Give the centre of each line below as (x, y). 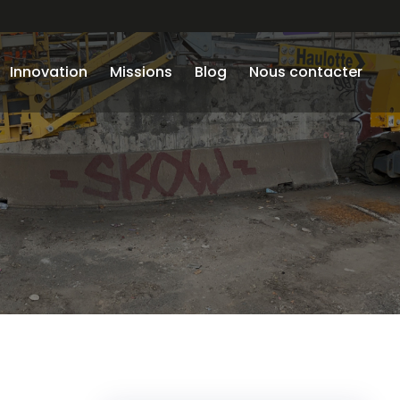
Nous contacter (306, 72)
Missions (141, 72)
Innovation (49, 72)
